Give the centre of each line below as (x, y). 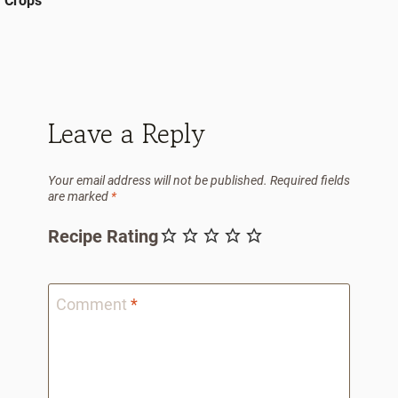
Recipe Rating (103, 236)
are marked (80, 197)
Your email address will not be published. (158, 181)
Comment (93, 305)
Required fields (310, 181)
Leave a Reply (126, 133)
